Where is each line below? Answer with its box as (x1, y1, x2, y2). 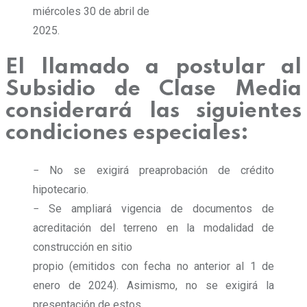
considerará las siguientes (5, 100, 302, 122)
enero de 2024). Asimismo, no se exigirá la (33, 278, 274, 292)
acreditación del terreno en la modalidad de (33, 221, 274, 234)
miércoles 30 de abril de (33, 5, 149, 19)
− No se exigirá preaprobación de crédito (33, 163, 274, 177)
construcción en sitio (33, 240, 132, 254)
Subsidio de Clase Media (5, 78, 302, 100)
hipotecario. (33, 182, 88, 196)
